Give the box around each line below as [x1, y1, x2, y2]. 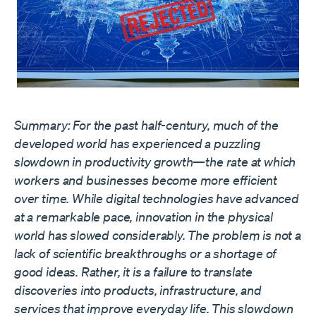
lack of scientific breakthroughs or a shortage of [14, 245, 277, 262]
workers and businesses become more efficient [14, 172, 278, 188]
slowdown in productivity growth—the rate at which [14, 154, 296, 170]
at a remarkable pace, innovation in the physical [14, 209, 273, 225]
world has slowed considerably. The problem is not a [14, 227, 301, 243]
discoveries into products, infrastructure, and [14, 282, 262, 298]
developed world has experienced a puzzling [14, 135, 261, 152]
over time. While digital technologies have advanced [14, 190, 299, 207]
